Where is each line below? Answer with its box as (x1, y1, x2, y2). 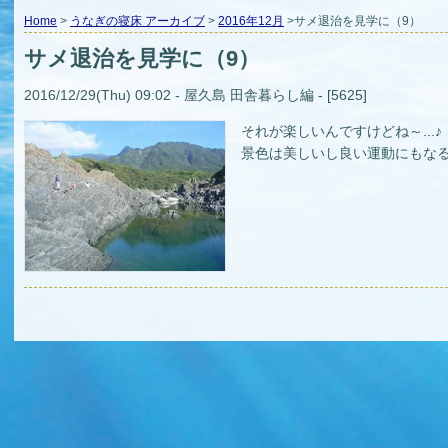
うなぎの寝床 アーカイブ (70, 14, 205, 28)
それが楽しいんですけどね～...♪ (241, 123, 442, 140)
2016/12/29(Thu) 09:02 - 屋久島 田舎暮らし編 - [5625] (24, 87, 367, 104)
